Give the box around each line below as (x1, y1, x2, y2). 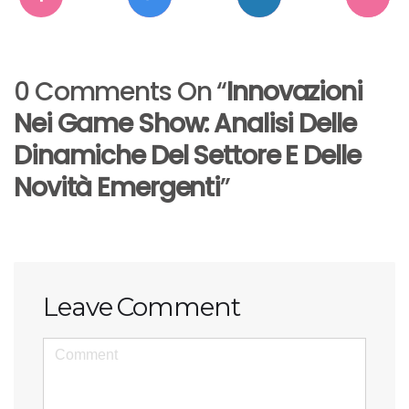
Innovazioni (226, 74, 362, 110)
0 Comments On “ (14, 74, 227, 110)
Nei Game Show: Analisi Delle (14, 106, 356, 142)
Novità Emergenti (14, 170, 221, 205)
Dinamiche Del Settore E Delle (14, 138, 361, 173)
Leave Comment (43, 291, 240, 322)
